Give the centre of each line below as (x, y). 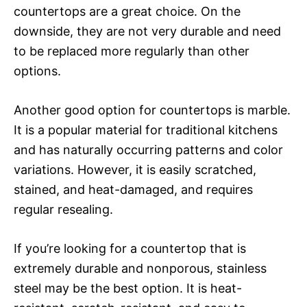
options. (37, 71)
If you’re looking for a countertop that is (130, 248)
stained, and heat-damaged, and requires (133, 189)
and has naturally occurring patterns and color (148, 149)
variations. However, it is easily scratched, (135, 169)
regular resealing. (63, 209)
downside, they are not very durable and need (147, 31)
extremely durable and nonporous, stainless (140, 268)
